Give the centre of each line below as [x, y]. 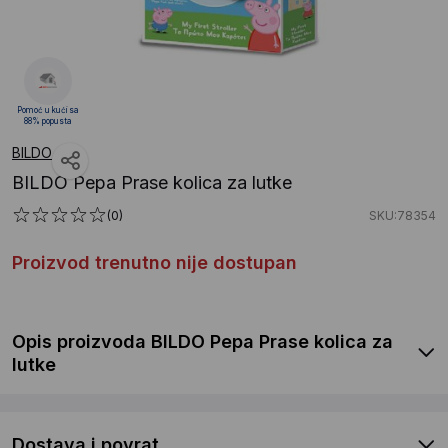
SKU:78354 [402, 215]
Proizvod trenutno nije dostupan [154, 262]
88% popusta [48, 120]
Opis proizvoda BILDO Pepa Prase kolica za [202, 341]
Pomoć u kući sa [48, 109]
